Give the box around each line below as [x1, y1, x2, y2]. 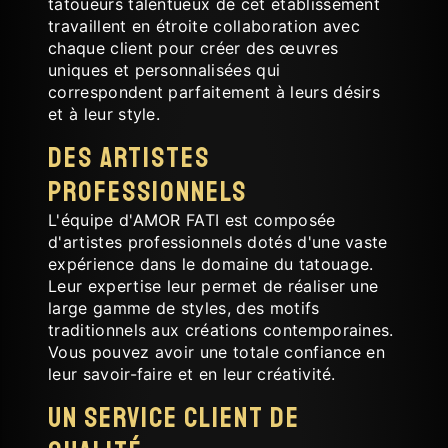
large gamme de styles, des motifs [48, 297, 320, 318]
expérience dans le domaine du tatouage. [48, 253, 374, 274]
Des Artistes [48, 139, 210, 176]
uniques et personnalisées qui [48, 59, 281, 80]
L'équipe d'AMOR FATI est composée [48, 209, 336, 230]
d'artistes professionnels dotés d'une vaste [48, 231, 388, 252]
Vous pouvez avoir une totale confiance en [48, 341, 386, 362]
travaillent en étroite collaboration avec [48, 15, 361, 36]
